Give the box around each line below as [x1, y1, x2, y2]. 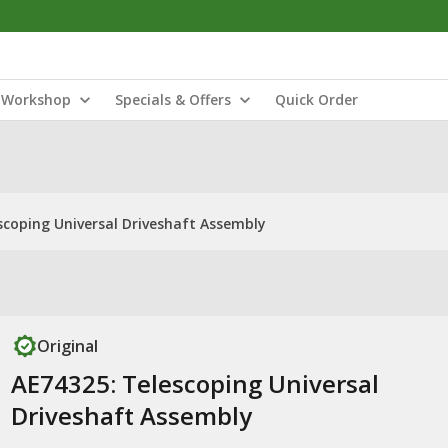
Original [36, 335, 98, 357]
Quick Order [275, 90, 358, 109]
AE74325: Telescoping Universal [10, 367, 379, 400]
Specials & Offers [115, 90, 231, 109]
